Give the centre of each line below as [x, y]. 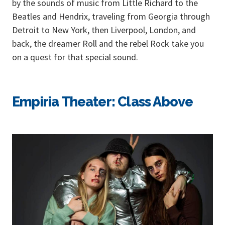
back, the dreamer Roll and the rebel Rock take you [108, 43]
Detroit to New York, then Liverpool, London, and [104, 30]
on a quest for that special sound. [75, 57]
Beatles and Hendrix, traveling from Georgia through [111, 16]
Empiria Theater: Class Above [103, 101]
